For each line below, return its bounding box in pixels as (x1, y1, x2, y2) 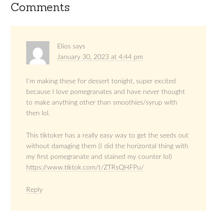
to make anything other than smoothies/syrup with (26, 99, 178, 107)
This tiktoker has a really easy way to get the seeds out (26, 132, 189, 139)
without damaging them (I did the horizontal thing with (26, 143, 189, 150)
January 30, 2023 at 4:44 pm (57, 54, 143, 61)
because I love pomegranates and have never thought (26, 89, 186, 96)
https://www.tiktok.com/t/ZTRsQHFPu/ (26, 164, 144, 171)
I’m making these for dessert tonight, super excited (26, 78, 176, 85)
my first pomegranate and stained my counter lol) (26, 154, 172, 161)
